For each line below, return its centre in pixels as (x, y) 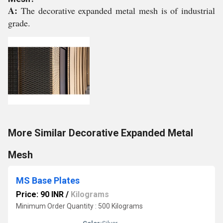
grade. (19, 23)
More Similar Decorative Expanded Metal (101, 133)
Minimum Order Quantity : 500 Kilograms (79, 206)
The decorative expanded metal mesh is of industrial (118, 10)
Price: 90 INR (40, 194)
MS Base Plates (48, 180)
